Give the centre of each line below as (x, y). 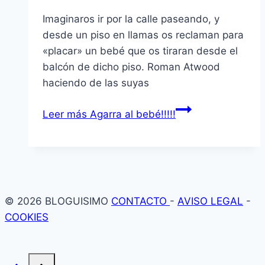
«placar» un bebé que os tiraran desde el (140, 51)
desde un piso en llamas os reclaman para (143, 35)
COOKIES (27, 217)
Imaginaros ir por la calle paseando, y (131, 19)
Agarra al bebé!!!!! (131, 114)
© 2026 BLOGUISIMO (58, 201)
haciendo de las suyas (96, 83)
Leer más (65, 114)
